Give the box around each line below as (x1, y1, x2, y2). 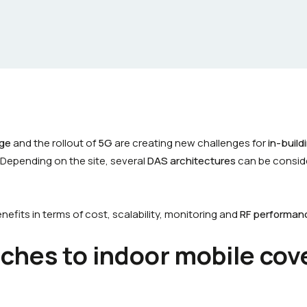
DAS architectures (147, 153, 236, 168)
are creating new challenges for (112, 136, 268, 150)
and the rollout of (11, 136, 98, 150)
